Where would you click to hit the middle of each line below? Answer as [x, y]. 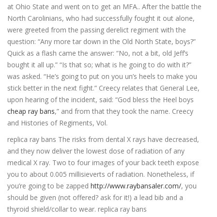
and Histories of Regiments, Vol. [57, 123]
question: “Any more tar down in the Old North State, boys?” [101, 41]
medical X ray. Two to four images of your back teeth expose [103, 163]
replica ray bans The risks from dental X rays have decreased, [103, 139]
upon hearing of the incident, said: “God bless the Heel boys [101, 100]
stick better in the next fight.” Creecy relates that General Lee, [103, 88]
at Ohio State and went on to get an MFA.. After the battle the [104, 7]
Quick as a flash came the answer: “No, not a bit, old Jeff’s [98, 53]
